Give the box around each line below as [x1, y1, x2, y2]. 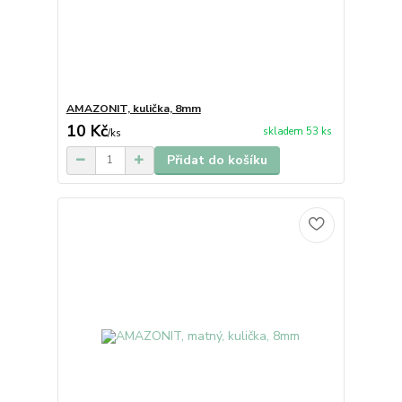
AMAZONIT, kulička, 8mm [66, 100, 201, 116]
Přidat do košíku [166, 151, 267, 169]
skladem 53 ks [262, 125, 332, 138]
